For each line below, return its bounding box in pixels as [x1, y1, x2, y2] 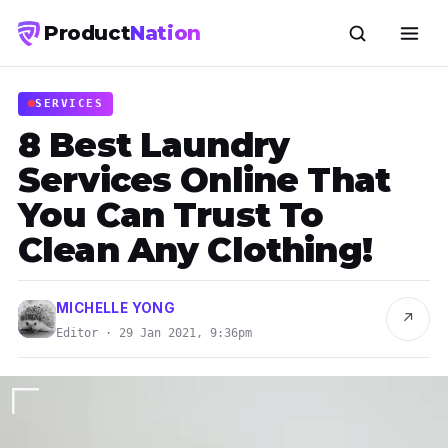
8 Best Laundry [18, 123, 290, 166]
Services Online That [18, 158, 390, 201]
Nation [130, 21, 201, 45]
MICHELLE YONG [56, 299, 176, 316]
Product [44, 21, 131, 45]
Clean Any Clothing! [18, 228, 372, 271]
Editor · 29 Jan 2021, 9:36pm [56, 325, 252, 340]
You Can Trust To [18, 193, 324, 236]
